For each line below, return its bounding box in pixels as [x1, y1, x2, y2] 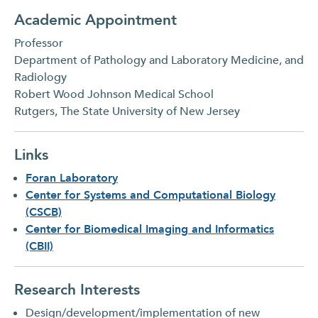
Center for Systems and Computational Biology [26, 187, 275, 203]
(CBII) [26, 238, 53, 254]
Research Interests [14, 279, 140, 300]
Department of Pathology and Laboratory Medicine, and [14, 52, 304, 68]
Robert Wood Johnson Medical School [14, 86, 214, 102]
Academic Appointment [14, 9, 177, 31]
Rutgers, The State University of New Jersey [14, 103, 240, 119]
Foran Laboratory [26, 170, 118, 186]
